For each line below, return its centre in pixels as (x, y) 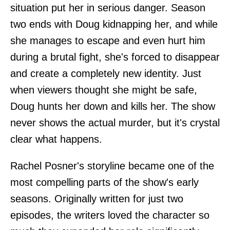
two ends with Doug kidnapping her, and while (114, 24)
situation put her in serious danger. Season (108, 7)
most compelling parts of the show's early (104, 182)
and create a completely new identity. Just (106, 73)
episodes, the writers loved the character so (110, 215)
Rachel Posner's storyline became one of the (112, 166)
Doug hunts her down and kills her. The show (113, 106)
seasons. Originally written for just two (97, 198)
